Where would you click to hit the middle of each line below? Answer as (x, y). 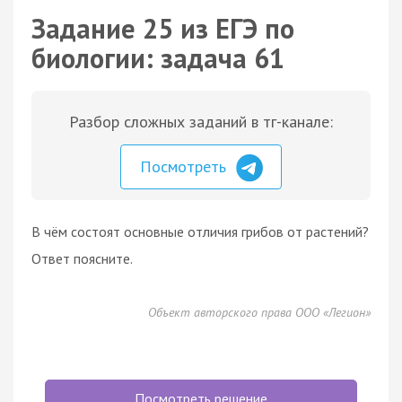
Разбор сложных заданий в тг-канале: (201, 122)
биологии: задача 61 (158, 58)
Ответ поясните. (82, 258)
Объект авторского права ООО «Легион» (259, 312)
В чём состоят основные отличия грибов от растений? (200, 231)
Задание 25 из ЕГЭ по (163, 28)
